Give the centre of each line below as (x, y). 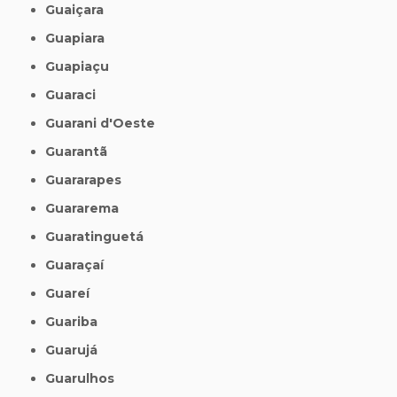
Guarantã (82, 151)
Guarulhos (85, 378)
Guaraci (76, 94)
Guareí (73, 293)
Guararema (87, 208)
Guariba (77, 321)
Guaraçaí (80, 265)
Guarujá (77, 350)
